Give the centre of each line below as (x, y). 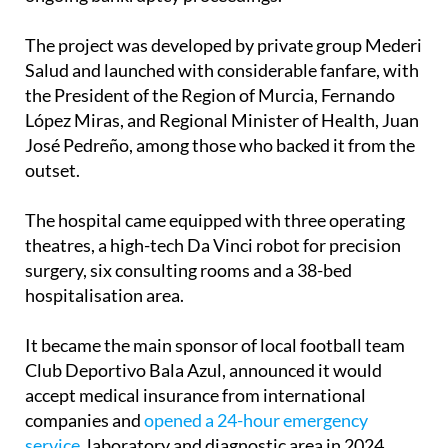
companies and (84, 420)
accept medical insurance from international (195, 395)
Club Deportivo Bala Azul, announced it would (203, 370)
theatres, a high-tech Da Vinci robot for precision (213, 245)
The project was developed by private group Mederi (223, 45)
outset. (52, 170)
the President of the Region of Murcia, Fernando (210, 95)
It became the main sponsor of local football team (215, 345)
